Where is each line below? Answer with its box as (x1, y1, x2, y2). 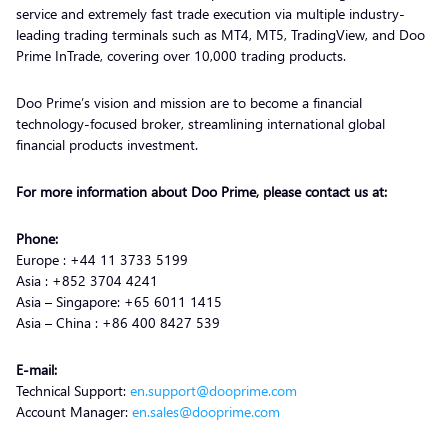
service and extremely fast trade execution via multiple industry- (16, 3, 405, 23)
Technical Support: (16, 380, 130, 400)
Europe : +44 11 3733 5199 (16, 249, 192, 269)
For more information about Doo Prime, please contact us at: (16, 181, 403, 201)
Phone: (16, 228, 62, 248)
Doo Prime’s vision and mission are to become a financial (16, 92, 362, 112)
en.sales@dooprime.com (132, 401, 280, 421)
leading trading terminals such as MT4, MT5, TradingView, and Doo (16, 24, 425, 44)
